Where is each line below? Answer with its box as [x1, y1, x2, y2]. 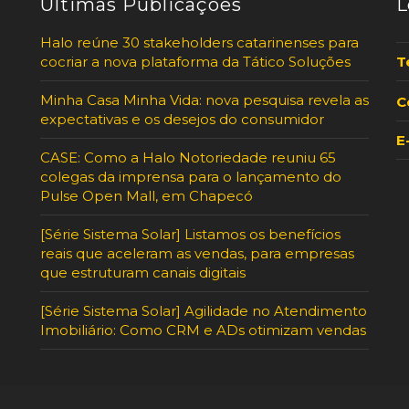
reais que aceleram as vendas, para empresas [40, 244, 354, 262]
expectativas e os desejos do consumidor [40, 110, 324, 128]
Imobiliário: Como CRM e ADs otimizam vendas [40, 320, 366, 339]
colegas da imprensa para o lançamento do [40, 167, 341, 185]
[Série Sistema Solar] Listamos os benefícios [40, 225, 341, 243]
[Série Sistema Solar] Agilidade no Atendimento [40, 301, 367, 320]
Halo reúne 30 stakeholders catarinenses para [40, 33, 359, 51]
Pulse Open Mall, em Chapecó [40, 186, 253, 204]
